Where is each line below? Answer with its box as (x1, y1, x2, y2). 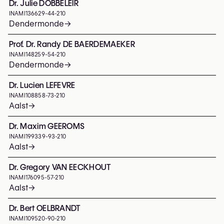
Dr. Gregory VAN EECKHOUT (9, 162, 111, 172)
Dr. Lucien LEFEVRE (9, 80, 75, 90)
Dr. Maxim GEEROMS (9, 121, 85, 131)
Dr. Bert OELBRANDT (9, 203, 80, 213)
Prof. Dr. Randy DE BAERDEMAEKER (9, 39, 135, 49)
